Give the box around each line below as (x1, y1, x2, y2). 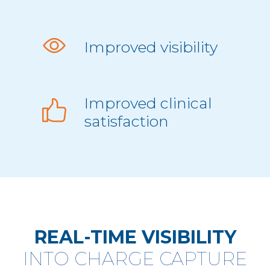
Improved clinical (84, 94, 212, 113)
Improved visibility (84, 38, 218, 57)
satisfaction (84, 112, 169, 131)
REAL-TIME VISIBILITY (34, 226, 236, 249)
